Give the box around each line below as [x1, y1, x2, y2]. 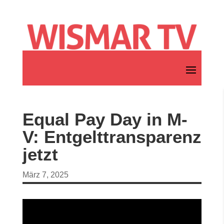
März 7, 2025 [22, 170, 68, 179]
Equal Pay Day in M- [22, 109, 187, 129]
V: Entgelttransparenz [22, 127, 201, 147]
